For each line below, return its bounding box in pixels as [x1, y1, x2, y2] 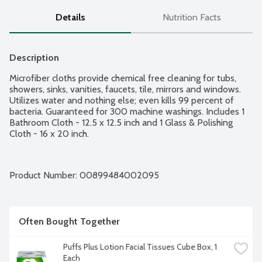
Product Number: [9, 170, 80, 181]
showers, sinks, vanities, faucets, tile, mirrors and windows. [9, 84, 241, 95]
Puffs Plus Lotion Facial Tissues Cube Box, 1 [63, 242, 217, 253]
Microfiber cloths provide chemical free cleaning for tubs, [9, 73, 236, 84]
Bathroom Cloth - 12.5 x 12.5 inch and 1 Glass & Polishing [9, 117, 233, 129]
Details [55, 12, 85, 23]
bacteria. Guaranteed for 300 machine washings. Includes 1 [9, 106, 244, 118]
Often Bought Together [19, 216, 119, 227]
